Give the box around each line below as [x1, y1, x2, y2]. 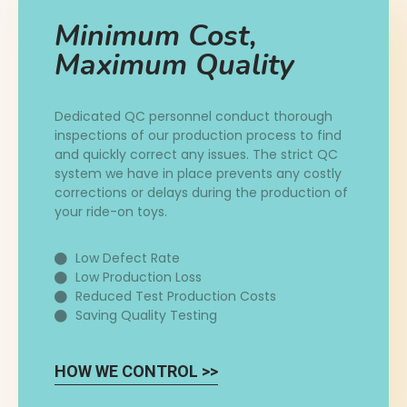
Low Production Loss [74, 268, 202, 287]
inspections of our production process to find [55, 126, 342, 145]
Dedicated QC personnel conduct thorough [55, 107, 333, 126]
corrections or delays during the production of [55, 184, 348, 203]
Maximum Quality [55, 45, 294, 85]
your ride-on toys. [55, 203, 167, 222]
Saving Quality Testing [74, 306, 217, 325]
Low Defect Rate [74, 249, 180, 268]
